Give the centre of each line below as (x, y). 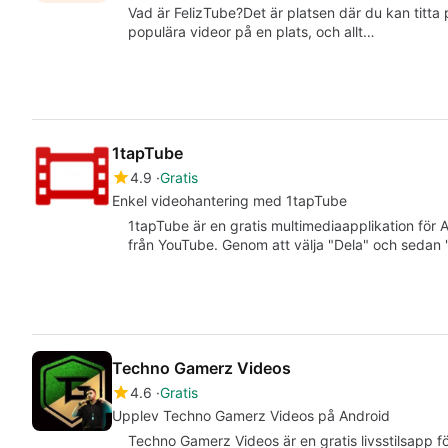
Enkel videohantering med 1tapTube (229, 201)
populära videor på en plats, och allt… (251, 32)
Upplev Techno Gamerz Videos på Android (251, 415)
